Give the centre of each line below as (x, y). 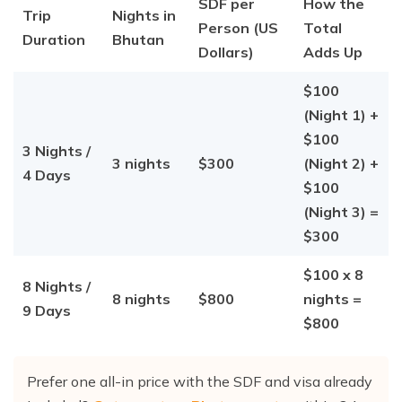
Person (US (238, 28)
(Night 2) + (341, 164)
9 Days (47, 311)
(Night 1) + (341, 115)
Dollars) (226, 52)
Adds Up (333, 52)
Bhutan (138, 40)
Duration (54, 40)
